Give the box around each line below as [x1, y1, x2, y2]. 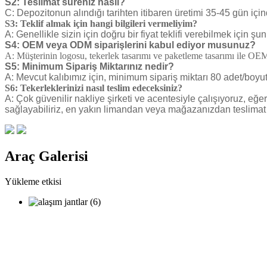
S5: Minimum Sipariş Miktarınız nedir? [5, 61, 174, 72]
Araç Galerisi [5, 148, 88, 164]
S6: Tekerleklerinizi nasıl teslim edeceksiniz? [5, 83, 182, 94]
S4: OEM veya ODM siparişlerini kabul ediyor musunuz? [5, 40, 256, 51]
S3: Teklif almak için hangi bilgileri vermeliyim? [5, 18, 197, 29]
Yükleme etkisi [5, 176, 61, 187]
